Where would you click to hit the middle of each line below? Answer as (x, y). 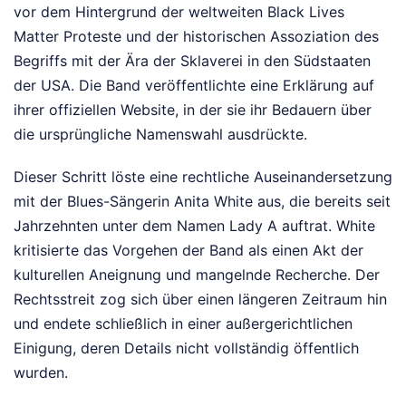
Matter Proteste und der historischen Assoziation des (196, 36)
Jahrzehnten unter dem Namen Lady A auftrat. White (194, 225)
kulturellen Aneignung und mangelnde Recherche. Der (197, 274)
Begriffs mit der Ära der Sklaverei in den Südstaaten (192, 60)
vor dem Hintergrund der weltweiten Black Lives (179, 11)
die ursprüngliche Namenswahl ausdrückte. (160, 134)
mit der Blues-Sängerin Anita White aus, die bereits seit (202, 201)
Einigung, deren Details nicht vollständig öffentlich (186, 348)
